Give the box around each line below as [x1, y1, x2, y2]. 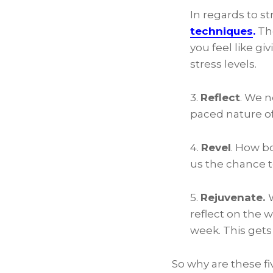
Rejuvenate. [200, 191, 268, 204]
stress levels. [190, 58, 257, 70]
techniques [190, 25, 253, 37]
